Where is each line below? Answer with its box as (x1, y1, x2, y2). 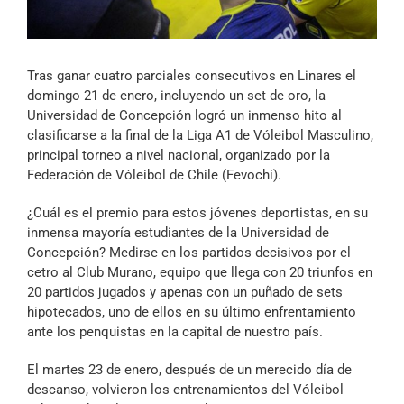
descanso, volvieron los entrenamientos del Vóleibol (27, 381, 344, 399)
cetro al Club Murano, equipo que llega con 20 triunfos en (27, 264, 372, 281)
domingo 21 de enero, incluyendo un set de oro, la (27, 87, 326, 105)
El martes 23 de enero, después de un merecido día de (27, 362, 352, 379)
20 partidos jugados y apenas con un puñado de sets (27, 284, 343, 301)
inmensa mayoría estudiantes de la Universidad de (27, 225, 329, 242)
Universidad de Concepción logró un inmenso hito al (27, 107, 342, 124)
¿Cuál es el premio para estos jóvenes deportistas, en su (27, 205, 368, 222)
